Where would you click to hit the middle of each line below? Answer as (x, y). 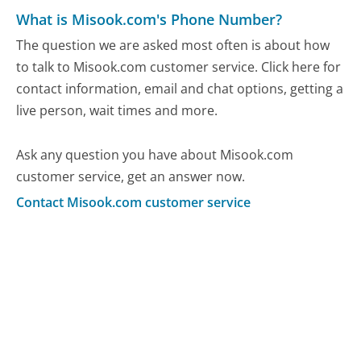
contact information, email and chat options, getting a (180, 88)
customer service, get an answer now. (131, 176)
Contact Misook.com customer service (134, 202)
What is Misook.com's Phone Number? (149, 20)
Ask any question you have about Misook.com (155, 154)
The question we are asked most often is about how (173, 45)
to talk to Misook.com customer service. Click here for (179, 66)
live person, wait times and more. (117, 110)
